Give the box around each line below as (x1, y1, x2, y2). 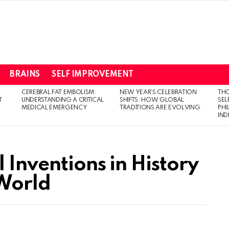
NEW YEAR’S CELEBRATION (120, 89, 197, 96)
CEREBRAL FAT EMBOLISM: (21, 89, 96, 96)
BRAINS (10, 71, 40, 79)
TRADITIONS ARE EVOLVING (120, 105, 200, 111)
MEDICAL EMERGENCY (21, 105, 87, 111)
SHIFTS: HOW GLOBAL (120, 97, 185, 103)
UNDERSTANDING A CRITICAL (21, 97, 104, 103)
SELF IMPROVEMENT (51, 71, 133, 79)
